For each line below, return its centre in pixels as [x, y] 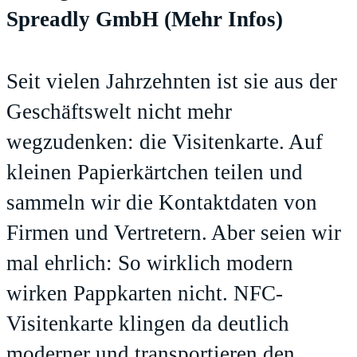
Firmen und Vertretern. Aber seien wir [174, 233]
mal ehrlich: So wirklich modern [150, 263]
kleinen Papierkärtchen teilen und [155, 173]
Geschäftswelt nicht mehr [119, 112]
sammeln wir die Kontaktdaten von [162, 203]
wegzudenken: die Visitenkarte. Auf [165, 142]
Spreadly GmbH [85, 20]
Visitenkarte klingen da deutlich [148, 324]
